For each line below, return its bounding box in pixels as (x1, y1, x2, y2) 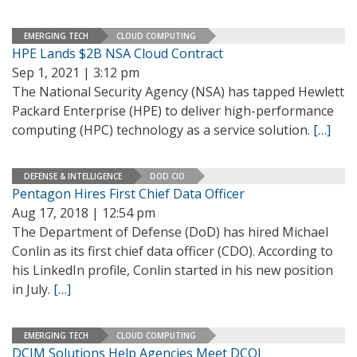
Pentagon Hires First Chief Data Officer (12, 185, 245, 202)
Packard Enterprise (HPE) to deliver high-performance (12, 102, 334, 120)
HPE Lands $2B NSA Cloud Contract (12, 45, 223, 62)
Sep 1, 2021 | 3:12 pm (12, 64, 139, 81)
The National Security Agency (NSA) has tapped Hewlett (12, 83, 344, 100)
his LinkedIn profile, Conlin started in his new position (12, 261, 333, 279)
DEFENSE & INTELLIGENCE (24, 170, 122, 182)
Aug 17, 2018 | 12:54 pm (12, 204, 155, 222)
